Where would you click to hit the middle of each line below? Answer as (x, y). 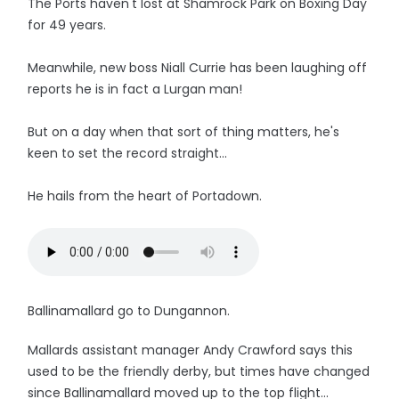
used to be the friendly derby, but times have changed (199, 371)
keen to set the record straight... (128, 153)
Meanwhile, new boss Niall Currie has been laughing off (198, 68)
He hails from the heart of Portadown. (145, 196)
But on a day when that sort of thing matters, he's (184, 132)
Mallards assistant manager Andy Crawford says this (191, 350)
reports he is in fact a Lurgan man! (135, 89)
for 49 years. (67, 25)
